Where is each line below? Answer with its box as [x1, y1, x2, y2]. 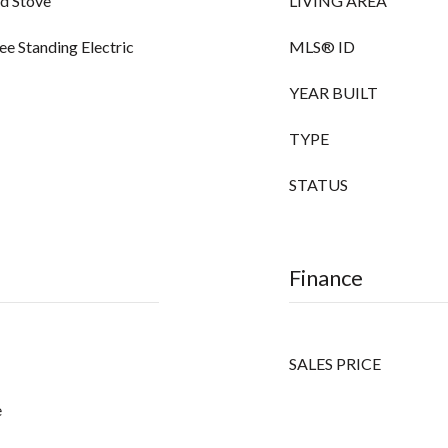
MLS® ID [289, 37, 355, 56]
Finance [289, 264, 363, 291]
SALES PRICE [289, 354, 381, 373]
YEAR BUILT [289, 83, 378, 102]
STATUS [289, 175, 348, 194]
